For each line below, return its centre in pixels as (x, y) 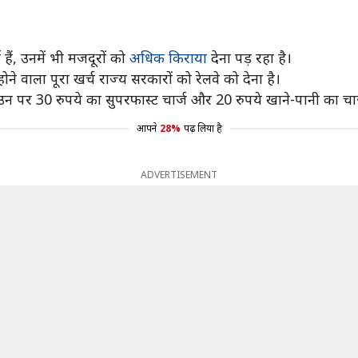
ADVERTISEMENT (179, 175)
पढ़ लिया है (203, 128)
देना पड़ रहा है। (249, 58)
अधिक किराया (168, 58)
